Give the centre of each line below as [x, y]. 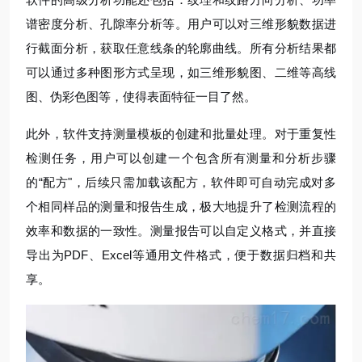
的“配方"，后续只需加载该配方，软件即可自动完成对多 [181, 182]
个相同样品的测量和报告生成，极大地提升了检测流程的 [181, 206]
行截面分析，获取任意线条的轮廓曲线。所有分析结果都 [181, 48]
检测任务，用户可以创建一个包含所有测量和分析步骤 [181, 158]
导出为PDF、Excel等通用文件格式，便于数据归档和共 [181, 255]
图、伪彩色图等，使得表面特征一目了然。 [141, 96]
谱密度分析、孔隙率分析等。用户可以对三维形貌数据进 [181, 23]
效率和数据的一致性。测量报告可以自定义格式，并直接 [181, 230]
